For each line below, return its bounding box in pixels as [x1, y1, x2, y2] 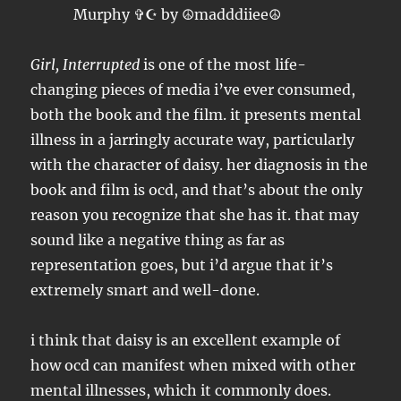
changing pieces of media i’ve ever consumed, [30, 81, 356, 99]
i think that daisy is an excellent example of [30, 331, 341, 350]
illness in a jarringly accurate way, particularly [30, 131, 355, 149]
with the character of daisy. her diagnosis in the [30, 156, 369, 175]
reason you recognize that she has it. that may [30, 206, 360, 225]
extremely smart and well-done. [30, 281, 264, 300]
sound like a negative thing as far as [30, 231, 286, 250]
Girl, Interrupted [30, 55, 144, 74]
